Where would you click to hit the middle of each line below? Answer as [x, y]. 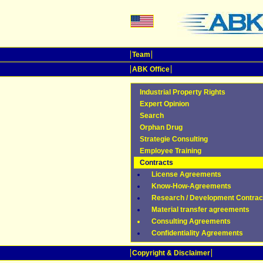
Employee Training [171, 151]
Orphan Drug [161, 127]
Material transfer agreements [200, 210]
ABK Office [151, 69]
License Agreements [186, 174]
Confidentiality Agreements [197, 233]
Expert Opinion [164, 104]
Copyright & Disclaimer [171, 253]
